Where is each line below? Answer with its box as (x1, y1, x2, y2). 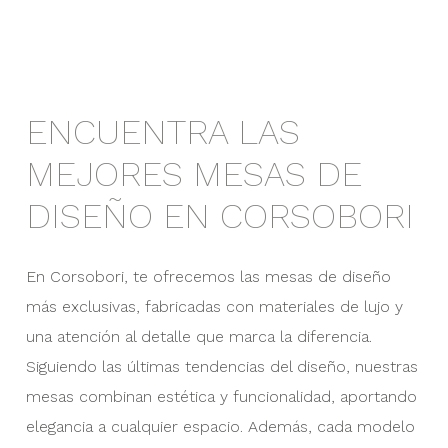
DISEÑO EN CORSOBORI (25, 194, 414, 237)
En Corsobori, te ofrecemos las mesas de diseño (25, 267, 391, 286)
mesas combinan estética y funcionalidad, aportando (25, 387, 417, 406)
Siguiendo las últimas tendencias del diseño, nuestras (25, 357, 418, 376)
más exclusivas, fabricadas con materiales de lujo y (25, 297, 403, 316)
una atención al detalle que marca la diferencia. (25, 327, 372, 346)
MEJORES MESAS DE (25, 152, 362, 195)
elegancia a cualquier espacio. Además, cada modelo (25, 417, 415, 436)
